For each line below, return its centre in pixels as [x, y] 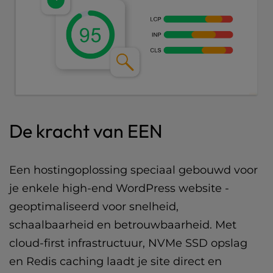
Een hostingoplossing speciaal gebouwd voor [133, 170]
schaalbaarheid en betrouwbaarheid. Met [123, 225]
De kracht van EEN [86, 131]
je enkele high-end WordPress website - [119, 188]
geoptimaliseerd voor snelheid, [94, 206]
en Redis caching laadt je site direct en [115, 261]
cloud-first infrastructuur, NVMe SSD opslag [128, 243]
